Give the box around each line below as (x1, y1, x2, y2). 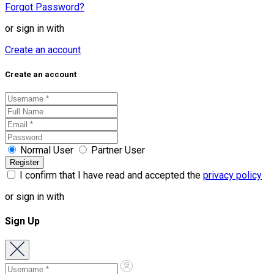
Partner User (91, 144, 145, 156)
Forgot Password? (5, 1, 84, 13)
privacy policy (203, 169, 262, 181)
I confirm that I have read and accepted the (17, 169, 203, 181)
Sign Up (5, 215, 40, 227)
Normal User (20, 144, 73, 156)
